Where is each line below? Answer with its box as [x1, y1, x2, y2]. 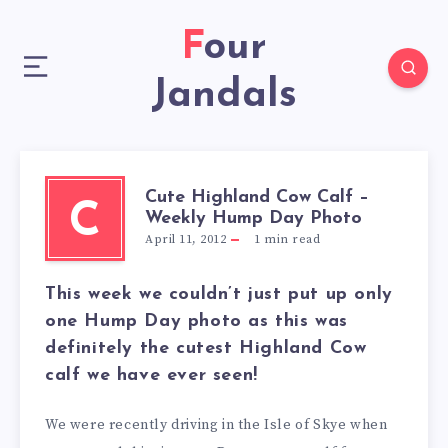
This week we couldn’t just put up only [45, 285, 393, 304]
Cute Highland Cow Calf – [145, 188, 369, 207]
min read [260, 232, 320, 247]
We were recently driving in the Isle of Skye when [45, 416, 388, 435]
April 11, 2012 [145, 232, 226, 247]
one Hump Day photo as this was [45, 312, 349, 331]
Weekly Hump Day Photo [145, 209, 362, 228]
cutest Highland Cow [176, 339, 367, 358]
